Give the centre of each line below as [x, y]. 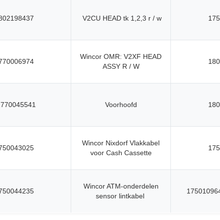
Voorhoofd [121, 105]
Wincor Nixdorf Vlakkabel [121, 143]
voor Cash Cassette [121, 153]
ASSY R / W [121, 66]
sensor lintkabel [120, 196]
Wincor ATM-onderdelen [121, 186]
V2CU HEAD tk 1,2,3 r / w [122, 18]
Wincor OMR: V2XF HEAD [121, 56]
